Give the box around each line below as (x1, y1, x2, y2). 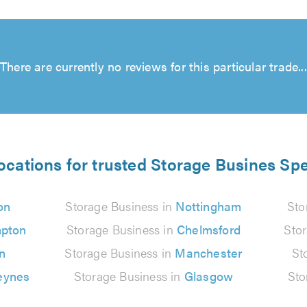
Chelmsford (176, 221, 241, 238)
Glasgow (184, 267, 234, 284)
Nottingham (175, 197, 242, 214)
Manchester (175, 244, 243, 261)
